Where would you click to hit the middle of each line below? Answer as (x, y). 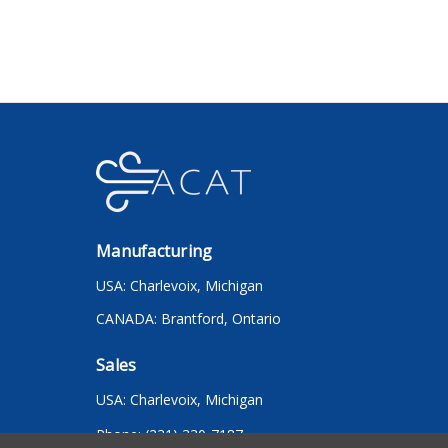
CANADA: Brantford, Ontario (188, 318)
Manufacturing (154, 250)
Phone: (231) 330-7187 (169, 434)
